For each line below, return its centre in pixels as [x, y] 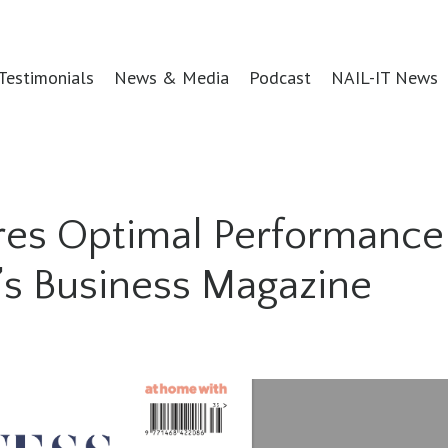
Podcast [279, 77]
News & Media [171, 77]
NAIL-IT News [384, 77]
